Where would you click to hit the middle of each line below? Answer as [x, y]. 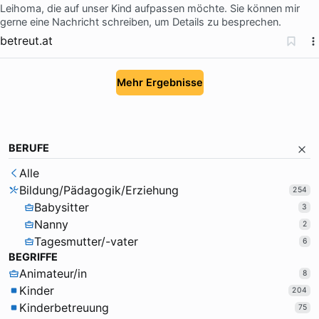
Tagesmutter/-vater [87, 242]
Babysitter [62, 208]
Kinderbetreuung [64, 308]
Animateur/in [53, 274]
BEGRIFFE [33, 257]
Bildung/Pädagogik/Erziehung [99, 190]
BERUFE [29, 148]
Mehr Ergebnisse [159, 82]
